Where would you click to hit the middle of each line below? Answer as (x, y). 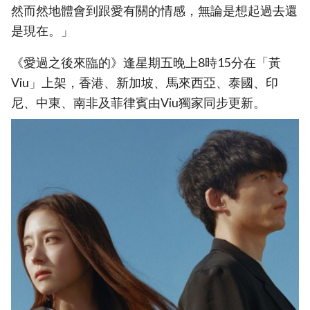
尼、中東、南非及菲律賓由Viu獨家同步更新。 (138, 103)
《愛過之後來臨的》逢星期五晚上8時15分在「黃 (146, 63)
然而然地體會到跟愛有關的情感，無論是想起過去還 (154, 10)
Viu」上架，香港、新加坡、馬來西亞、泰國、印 (145, 83)
